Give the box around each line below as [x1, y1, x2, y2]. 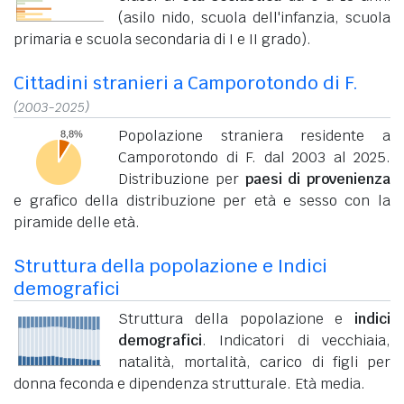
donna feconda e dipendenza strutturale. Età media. [14, 373, 365, 393]
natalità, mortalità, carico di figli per [118, 352, 390, 372]
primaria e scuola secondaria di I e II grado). [14, 29, 311, 49]
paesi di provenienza [244, 169, 390, 188]
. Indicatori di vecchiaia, [202, 330, 390, 350]
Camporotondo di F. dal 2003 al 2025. [118, 147, 390, 167]
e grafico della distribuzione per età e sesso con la [14, 190, 390, 210]
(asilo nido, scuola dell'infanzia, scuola [118, 7, 390, 27]
